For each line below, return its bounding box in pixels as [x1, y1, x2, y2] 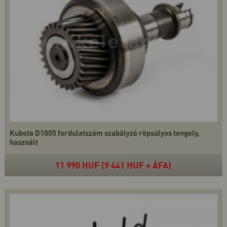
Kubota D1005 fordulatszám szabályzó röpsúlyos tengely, [9, 128, 200, 137]
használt [9, 137, 38, 146]
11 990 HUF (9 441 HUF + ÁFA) [55, 159, 172, 171]
